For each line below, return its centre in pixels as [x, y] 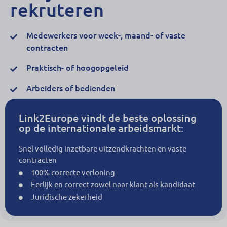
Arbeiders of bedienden [70, 88]
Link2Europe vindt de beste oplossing [108, 118]
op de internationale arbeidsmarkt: [101, 128]
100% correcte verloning [73, 172]
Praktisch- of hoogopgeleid [77, 68]
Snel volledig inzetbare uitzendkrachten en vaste [103, 148]
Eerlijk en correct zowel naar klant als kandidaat [113, 184]
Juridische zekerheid [67, 197]
